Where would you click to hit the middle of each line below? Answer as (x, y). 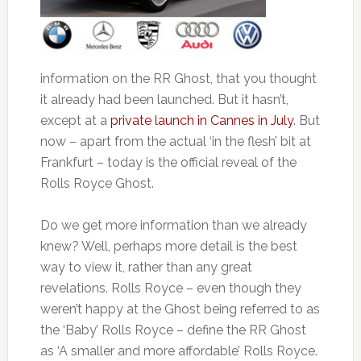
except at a (75, 121)
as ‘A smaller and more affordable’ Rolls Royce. (178, 351)
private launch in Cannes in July (201, 121)
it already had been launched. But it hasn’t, (164, 100)
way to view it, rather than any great (146, 268)
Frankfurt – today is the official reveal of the (168, 163)
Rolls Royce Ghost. (97, 184)
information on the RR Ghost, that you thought (178, 79)
